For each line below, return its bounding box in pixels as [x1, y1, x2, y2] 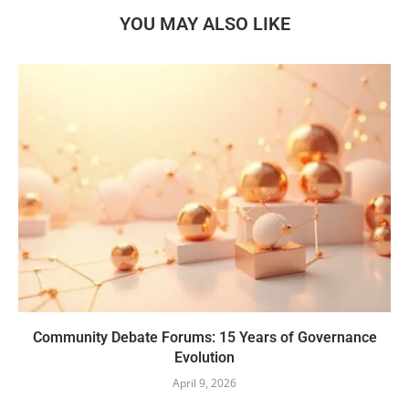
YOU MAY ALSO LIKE [119, 13, 290, 36]
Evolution [174, 349, 235, 367]
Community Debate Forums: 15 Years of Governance [32, 329, 377, 347]
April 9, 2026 [173, 375, 236, 392]
